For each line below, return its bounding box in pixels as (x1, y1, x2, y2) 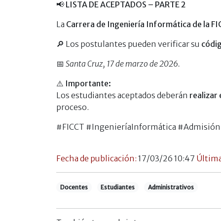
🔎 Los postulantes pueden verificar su (56, 38, 201, 49)
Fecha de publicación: (56, 153, 138, 163)
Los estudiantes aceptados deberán (56, 90, 189, 100)
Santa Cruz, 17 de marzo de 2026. (66, 58, 180, 69)
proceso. (56, 102, 89, 112)
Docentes (60, 183, 88, 191)
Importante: (65, 78, 111, 88)
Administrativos (147, 183, 194, 191)
